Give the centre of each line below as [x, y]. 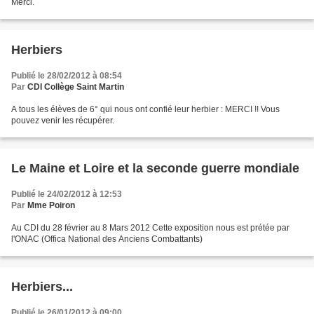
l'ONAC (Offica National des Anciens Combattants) [107, 239]
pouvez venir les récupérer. [63, 121]
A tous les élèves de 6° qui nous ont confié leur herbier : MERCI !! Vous [145, 110]
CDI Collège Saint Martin [76, 87]
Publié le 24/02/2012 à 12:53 [67, 194]
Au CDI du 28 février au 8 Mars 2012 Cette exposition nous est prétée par [150, 228]
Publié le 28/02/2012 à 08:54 [67, 76]
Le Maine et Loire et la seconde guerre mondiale [155, 169]
